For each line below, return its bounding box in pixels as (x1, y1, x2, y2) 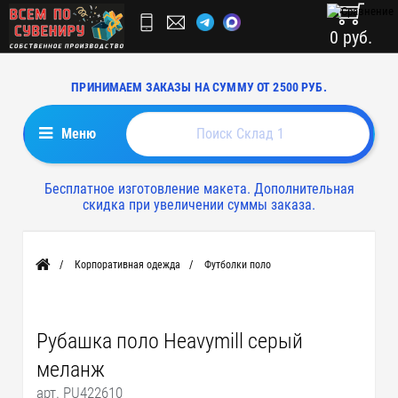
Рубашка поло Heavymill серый (36, 329, 304, 354)
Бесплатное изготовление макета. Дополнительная (44, 180, 354, 197)
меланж (36, 357, 106, 382)
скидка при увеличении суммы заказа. (83, 196, 315, 213)
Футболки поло (204, 259, 272, 271)
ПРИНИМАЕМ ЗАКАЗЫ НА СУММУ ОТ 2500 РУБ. (71, 80, 327, 94)
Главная (35, 263, 72, 276)
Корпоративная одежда (75, 259, 181, 271)
